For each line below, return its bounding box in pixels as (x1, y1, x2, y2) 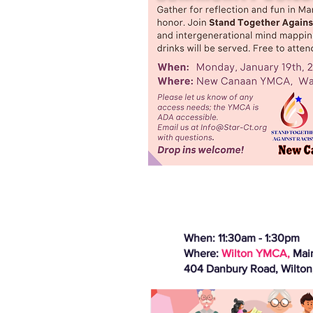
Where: (184, 247, 221, 259)
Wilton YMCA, (221, 247, 290, 259)
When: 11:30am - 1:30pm (184, 231, 300, 244)
